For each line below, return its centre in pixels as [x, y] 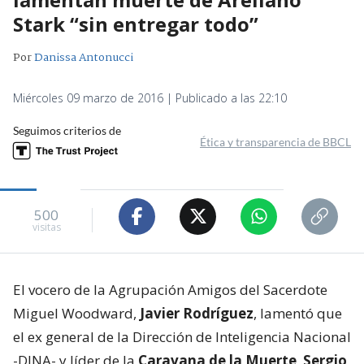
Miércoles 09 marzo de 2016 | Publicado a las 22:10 [150, 97]
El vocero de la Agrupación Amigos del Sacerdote [170, 289]
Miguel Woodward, [76, 313]
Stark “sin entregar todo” [136, 24]
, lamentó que [298, 313]
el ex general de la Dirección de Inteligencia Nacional [182, 336]
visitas [46, 227]
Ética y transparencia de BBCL [275, 141]
